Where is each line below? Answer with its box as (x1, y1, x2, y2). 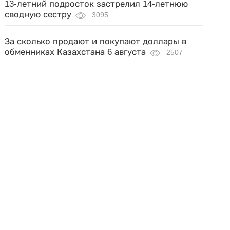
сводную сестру (5, 10, 72, 20)
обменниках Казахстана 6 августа (5, 47, 146, 57)
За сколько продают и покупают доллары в (5, 36, 187, 46)
